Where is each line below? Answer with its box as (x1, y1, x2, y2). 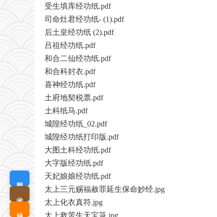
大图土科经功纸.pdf (45, 146, 111, 155)
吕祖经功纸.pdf (45, 41, 95, 50)
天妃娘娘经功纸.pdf (45, 172, 111, 181)
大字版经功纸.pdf (45, 159, 103, 168)
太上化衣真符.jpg (45, 198, 103, 207)
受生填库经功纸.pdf (45, 2, 111, 11)
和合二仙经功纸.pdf (45, 54, 111, 63)
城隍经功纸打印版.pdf (45, 133, 119, 141)
